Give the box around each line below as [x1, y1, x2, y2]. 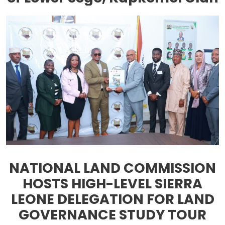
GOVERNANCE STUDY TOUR [19, 205, 206, 224]
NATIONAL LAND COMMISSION [9, 158, 216, 177]
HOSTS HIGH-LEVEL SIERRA [23, 174, 202, 193]
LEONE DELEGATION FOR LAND [11, 189, 214, 208]
